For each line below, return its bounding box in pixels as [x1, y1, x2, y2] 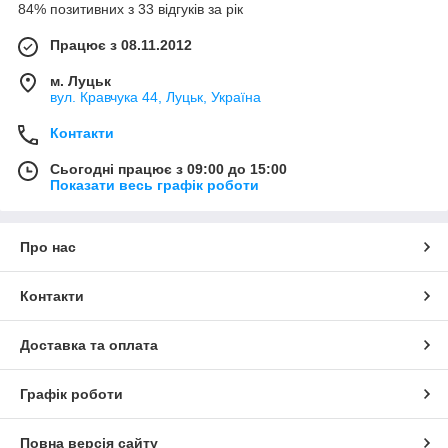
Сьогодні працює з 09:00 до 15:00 [50, 161, 287, 178]
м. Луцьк [50, 73, 111, 90]
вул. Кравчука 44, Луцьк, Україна [50, 89, 261, 106]
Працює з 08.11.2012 [50, 37, 192, 54]
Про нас [20, 239, 76, 256]
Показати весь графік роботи [50, 177, 259, 194]
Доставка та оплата [20, 337, 158, 354]
